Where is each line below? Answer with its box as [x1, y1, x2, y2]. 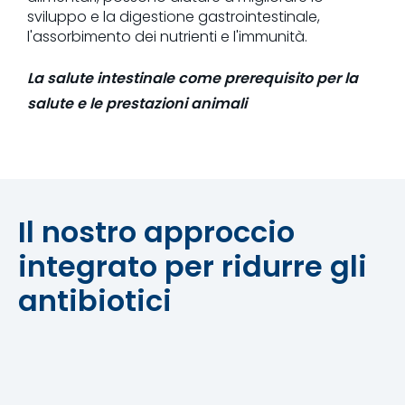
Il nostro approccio [18, 211, 295, 252]
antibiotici [18, 279, 172, 321]
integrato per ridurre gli [18, 245, 367, 287]
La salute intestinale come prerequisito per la [27, 67, 358, 89]
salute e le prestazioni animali [27, 92, 247, 114]
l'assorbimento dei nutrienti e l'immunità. [27, 25, 307, 47]
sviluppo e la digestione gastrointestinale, [27, 5, 320, 27]
